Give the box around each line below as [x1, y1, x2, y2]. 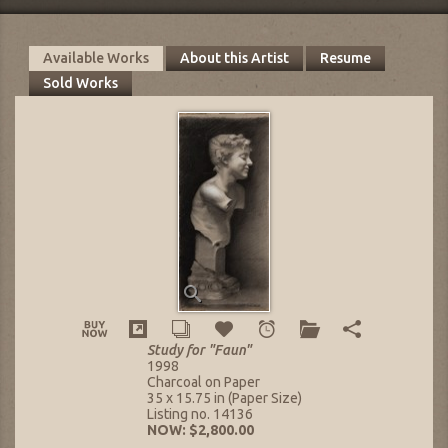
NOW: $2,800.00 [146, 421, 254, 438]
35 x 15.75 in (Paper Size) [146, 389, 302, 406]
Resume [319, 50, 371, 67]
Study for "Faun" [146, 341, 251, 358]
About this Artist [179, 50, 289, 67]
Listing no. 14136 [146, 405, 253, 422]
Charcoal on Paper [146, 373, 260, 390]
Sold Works [43, 75, 118, 92]
